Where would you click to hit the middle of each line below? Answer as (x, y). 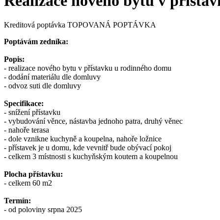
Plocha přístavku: (33, 174)
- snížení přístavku (32, 112)
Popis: (14, 59)
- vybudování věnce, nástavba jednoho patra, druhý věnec (93, 121)
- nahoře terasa (27, 130)
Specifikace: (24, 103)
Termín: (17, 200)
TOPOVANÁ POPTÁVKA (112, 25)
